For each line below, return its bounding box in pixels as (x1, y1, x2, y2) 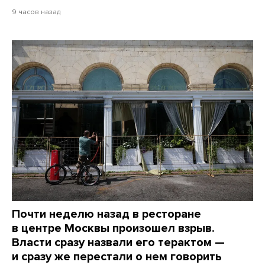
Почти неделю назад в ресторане (12, 207, 201, 222)
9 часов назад (12, 8, 60, 17)
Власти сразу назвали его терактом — (12, 235, 225, 250)
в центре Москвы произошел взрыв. (12, 221, 215, 236)
